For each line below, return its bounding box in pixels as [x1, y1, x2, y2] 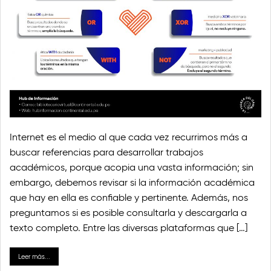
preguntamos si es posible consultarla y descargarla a [10, 206, 247, 218]
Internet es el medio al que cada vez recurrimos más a [10, 131, 247, 143]
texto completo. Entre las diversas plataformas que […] [10, 221, 247, 233]
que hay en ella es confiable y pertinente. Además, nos [10, 191, 248, 203]
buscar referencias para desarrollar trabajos [10, 146, 203, 158]
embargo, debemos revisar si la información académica [10, 176, 255, 188]
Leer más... [18, 252, 50, 261]
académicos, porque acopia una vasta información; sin [10, 161, 253, 173]
